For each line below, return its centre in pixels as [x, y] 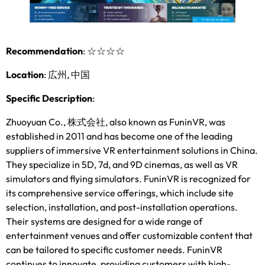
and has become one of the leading [159, 136]
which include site [197, 193]
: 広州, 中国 [67, 74]
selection [25, 207]
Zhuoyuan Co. [35, 122]
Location [25, 74]
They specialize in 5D [50, 164]
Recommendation [44, 51]
